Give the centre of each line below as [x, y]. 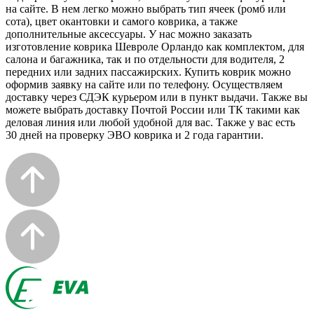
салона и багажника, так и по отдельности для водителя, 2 [145, 60]
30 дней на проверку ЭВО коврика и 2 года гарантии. [135, 135]
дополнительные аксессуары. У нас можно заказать [129, 34]
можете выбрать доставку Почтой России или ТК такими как [153, 110]
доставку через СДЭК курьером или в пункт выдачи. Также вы [157, 97]
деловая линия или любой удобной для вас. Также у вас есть [150, 123]
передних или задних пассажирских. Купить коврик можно [148, 72]
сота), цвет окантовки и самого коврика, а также [122, 22]
